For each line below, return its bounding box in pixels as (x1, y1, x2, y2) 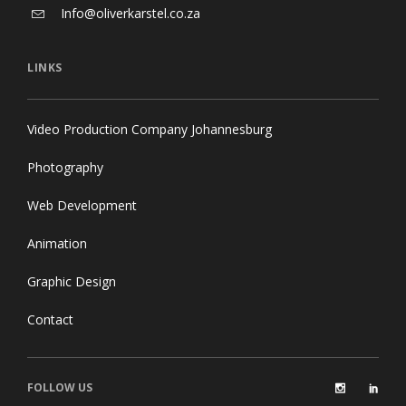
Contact (27, 311, 73, 329)
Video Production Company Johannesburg (27, 121, 272, 139)
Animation (27, 235, 87, 253)
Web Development (27, 197, 137, 215)
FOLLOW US (27, 380, 92, 396)
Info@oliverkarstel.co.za (61, 5, 200, 23)
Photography (27, 159, 103, 177)
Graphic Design (27, 273, 116, 291)
